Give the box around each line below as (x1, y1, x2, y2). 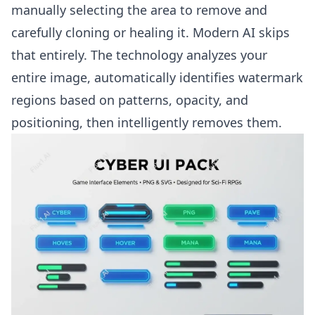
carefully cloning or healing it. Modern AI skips (11, 24, 290, 41)
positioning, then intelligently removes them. (11, 114, 282, 131)
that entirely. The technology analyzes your (11, 46, 267, 63)
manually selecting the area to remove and (11, 1, 267, 18)
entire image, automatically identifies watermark (11, 69, 303, 86)
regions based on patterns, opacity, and (11, 91, 248, 108)
